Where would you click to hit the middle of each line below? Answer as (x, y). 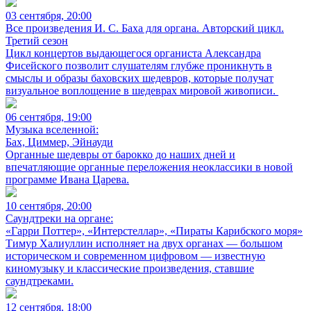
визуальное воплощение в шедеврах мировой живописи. (142, 91)
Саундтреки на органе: (59, 218)
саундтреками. (40, 281)
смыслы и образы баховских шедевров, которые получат (140, 78)
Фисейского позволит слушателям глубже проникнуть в (139, 66)
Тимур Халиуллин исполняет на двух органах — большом (144, 243)
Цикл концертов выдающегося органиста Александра (133, 53)
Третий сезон (37, 41)
